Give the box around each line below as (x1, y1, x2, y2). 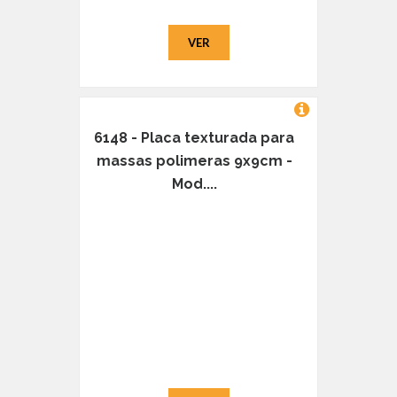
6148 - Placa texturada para (94, 129, 294, 147)
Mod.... (171, 175, 217, 193)
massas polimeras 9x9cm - (96, 152, 292, 170)
